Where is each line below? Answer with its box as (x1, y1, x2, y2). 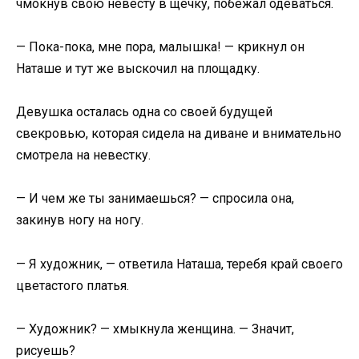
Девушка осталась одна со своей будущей (16, 104, 272, 120)
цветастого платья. (16, 277, 129, 293)
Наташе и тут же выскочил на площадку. (16, 60, 260, 76)
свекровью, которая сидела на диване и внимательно (16, 126, 341, 142)
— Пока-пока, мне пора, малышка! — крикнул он (16, 38, 305, 54)
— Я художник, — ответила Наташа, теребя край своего (16, 256, 343, 272)
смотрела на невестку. (16, 147, 151, 163)
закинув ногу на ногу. (16, 212, 143, 228)
